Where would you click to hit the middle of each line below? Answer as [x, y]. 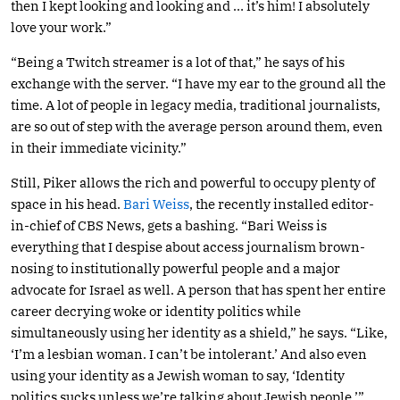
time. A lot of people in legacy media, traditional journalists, [196, 104]
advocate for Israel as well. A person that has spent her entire [198, 289]
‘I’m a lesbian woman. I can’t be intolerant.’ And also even [189, 354]
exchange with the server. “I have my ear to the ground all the [198, 83]
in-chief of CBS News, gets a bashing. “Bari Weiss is [169, 225]
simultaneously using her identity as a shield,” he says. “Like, [199, 332]
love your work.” [61, 27]
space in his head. [67, 204]
